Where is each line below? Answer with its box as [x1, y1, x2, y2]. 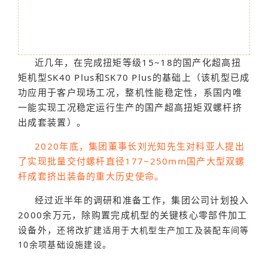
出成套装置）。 [18, 116, 87, 129]
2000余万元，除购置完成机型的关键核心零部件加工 [18, 209, 248, 221]
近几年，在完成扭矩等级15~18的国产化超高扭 [35, 56, 241, 69]
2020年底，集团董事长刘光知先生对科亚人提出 [35, 140, 245, 153]
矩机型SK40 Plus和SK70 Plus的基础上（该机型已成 [18, 71, 250, 84]
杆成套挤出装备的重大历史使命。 [18, 170, 165, 182]
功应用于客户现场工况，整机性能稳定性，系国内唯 [18, 86, 242, 99]
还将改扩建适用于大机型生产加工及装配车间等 [57, 224, 249, 236]
